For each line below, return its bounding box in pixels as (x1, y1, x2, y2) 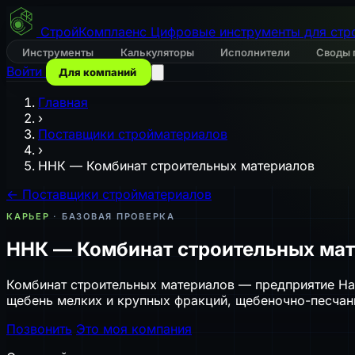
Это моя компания (76, 320, 192, 337)
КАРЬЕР (6, 211, 50, 222)
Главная (38, 94, 88, 110)
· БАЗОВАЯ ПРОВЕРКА (49, 211, 176, 222)
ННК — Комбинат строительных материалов (38, 158, 315, 174)
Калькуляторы (120, 46, 197, 59)
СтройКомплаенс (40, 24, 147, 40)
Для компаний (59, 66, 139, 78)
